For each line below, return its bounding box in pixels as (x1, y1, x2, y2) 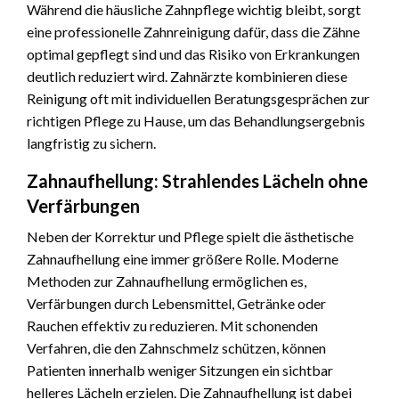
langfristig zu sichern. (27, 134, 156, 152)
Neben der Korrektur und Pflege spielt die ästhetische (27, 228, 354, 246)
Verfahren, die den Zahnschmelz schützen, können (27, 339, 326, 357)
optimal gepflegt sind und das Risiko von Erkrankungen (27, 45, 360, 63)
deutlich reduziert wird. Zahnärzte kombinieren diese (27, 68, 347, 85)
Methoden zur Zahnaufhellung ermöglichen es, (27, 273, 306, 290)
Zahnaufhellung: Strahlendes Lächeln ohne (27, 170, 368, 192)
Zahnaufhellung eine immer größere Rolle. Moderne (27, 250, 338, 268)
